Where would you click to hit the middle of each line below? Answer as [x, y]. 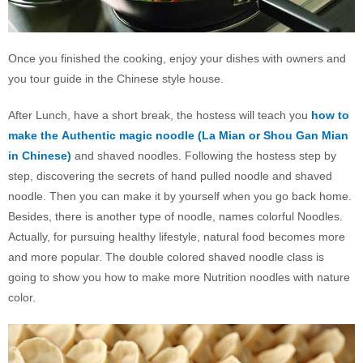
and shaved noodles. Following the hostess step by [205, 155]
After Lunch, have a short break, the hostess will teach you [160, 115]
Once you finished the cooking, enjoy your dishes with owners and [177, 58]
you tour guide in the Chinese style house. [116, 78]
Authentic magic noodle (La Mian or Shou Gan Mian [205, 135]
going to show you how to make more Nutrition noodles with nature [179, 277]
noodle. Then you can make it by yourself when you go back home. [180, 196]
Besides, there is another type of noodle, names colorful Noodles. [175, 216]
